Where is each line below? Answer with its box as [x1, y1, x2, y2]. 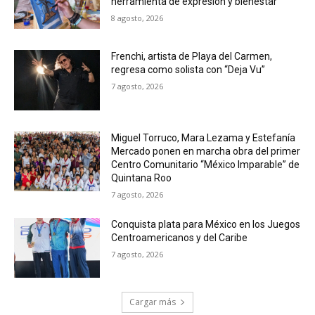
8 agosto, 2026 [111, 13, 164, 24]
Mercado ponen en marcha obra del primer [111, 145, 301, 157]
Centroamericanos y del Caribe [111, 231, 248, 243]
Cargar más [129, 296, 176, 309]
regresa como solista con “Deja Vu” [111, 64, 266, 75]
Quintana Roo [111, 172, 172, 184]
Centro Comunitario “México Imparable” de [111, 158, 300, 170]
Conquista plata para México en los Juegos [111, 218, 301, 230]
